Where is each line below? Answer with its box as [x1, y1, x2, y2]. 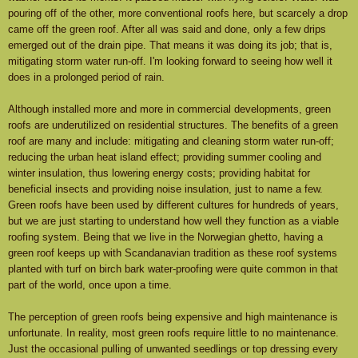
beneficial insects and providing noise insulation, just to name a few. [8, 183, 323, 196]
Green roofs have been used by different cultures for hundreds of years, [8, 199, 339, 212]
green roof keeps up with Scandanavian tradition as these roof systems [8, 247, 337, 260]
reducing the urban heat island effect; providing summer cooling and [8, 151, 321, 164]
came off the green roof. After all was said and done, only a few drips [8, 23, 326, 36]
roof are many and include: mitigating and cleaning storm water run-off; [8, 135, 334, 148]
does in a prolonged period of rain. [8, 71, 165, 84]
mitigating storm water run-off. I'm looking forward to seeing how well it [8, 55, 332, 68]
